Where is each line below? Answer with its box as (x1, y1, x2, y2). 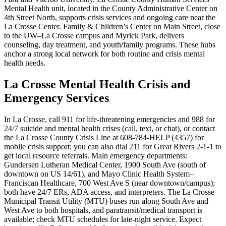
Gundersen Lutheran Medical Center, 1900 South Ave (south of (4, 160, 206, 169)
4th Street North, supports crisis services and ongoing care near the (4, 13, 215, 22)
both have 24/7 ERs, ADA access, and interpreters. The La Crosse (4, 187, 214, 196)
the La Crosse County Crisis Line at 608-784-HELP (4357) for (4, 133, 204, 142)
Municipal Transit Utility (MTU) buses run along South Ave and (4, 196, 208, 205)
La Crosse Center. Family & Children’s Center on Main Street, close (4, 22, 220, 31)
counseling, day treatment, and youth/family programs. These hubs (4, 40, 215, 49)
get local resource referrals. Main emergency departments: (4, 151, 187, 160)
